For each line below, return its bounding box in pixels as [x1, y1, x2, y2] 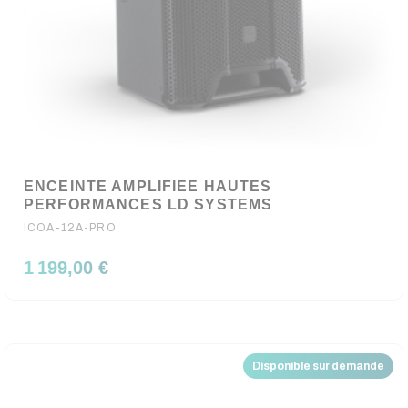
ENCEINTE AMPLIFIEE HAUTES [24, 178, 272, 194]
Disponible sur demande [252, 360, 384, 372]
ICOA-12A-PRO [24, 221, 117, 234]
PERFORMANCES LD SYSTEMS [24, 197, 273, 212]
